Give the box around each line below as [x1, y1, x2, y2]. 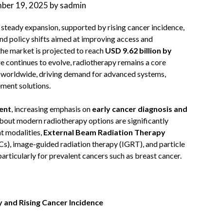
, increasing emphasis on [11, 104, 92, 113]
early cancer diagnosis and [92, 104, 187, 113]
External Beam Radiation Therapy [43, 127, 165, 137]
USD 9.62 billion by [105, 46, 172, 55]
